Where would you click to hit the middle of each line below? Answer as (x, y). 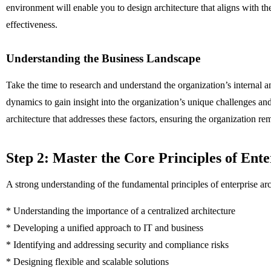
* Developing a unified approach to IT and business (105, 227)
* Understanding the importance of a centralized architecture (121, 211)
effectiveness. (32, 24)
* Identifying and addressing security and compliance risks (117, 244)
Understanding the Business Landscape (103, 58)
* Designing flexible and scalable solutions (87, 261)
